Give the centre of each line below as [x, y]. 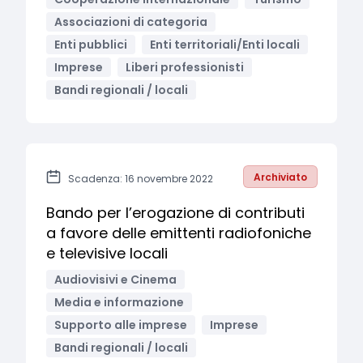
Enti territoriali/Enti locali [225, 45]
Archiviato [280, 177]
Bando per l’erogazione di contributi [175, 213]
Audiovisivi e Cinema [115, 280]
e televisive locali [107, 253]
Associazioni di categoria [131, 22]
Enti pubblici [91, 45]
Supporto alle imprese [121, 325]
